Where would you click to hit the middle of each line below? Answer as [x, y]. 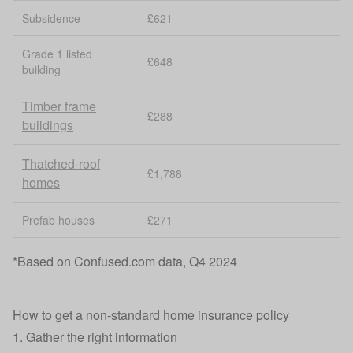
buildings [48, 125]
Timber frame [59, 106]
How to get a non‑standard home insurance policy [151, 315]
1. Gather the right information [95, 337]
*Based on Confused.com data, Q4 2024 [125, 261]
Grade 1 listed [57, 54]
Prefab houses [58, 220]
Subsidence [51, 18]
